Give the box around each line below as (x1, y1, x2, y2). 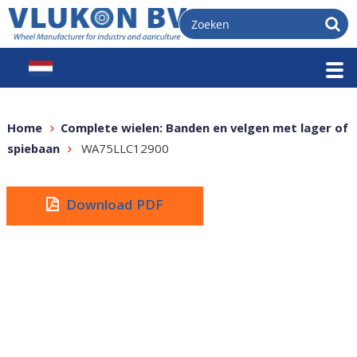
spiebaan (6, 140, 60, 161)
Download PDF (65, 195, 163, 218)
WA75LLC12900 (77, 140, 169, 161)
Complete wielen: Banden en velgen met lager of (60, 120, 348, 140)
